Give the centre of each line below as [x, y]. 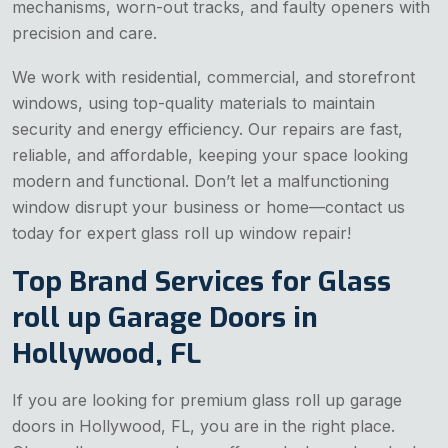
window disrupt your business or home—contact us [208, 207]
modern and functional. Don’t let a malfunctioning [200, 181]
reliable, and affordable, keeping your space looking [210, 155]
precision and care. [84, 33]
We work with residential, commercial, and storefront [213, 77]
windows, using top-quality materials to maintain [193, 103]
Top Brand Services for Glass [201, 282]
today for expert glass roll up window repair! [181, 233]
